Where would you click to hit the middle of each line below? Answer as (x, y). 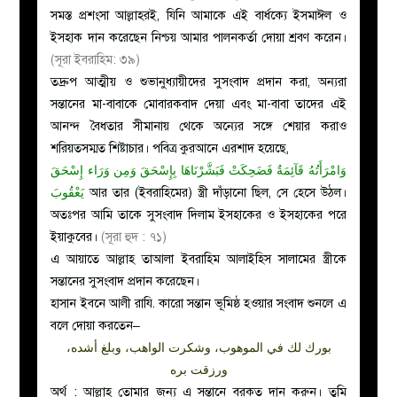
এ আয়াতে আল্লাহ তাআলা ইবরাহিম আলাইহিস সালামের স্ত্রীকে (198, 259)
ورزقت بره (198, 370)
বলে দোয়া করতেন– (96, 325)
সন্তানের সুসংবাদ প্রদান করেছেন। (125, 281)
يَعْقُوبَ (68, 192)
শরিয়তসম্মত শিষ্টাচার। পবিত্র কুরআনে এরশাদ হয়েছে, (170, 148)
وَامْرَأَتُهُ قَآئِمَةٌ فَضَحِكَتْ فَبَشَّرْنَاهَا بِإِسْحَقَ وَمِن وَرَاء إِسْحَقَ (198, 170)
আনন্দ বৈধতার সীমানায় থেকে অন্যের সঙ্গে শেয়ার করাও (198, 126)
